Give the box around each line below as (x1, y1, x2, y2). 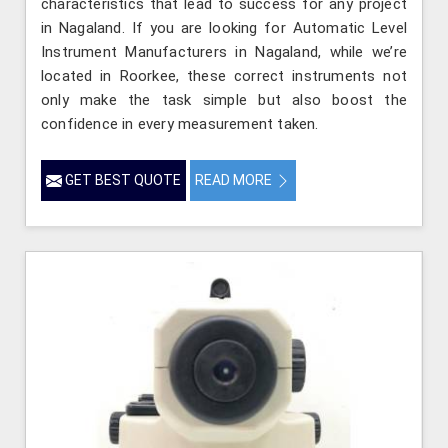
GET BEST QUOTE (62, 171, 181, 188)
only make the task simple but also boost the (41, 90, 407, 109)
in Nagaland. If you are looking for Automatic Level (41, 18, 407, 37)
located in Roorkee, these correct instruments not (41, 66, 407, 85)
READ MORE (195, 171, 275, 188)
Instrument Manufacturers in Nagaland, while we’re (41, 42, 407, 61)
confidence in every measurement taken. (41, 114, 319, 133)
